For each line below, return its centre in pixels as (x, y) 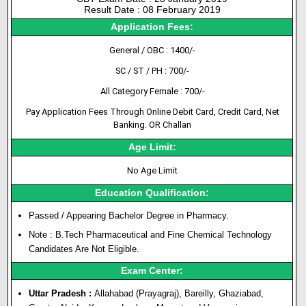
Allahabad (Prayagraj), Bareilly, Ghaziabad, (178, 293)
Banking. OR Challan (153, 125)
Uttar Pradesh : (60, 293)
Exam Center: (152, 271)
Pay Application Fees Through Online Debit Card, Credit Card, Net (152, 112)
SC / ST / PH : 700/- (153, 71)
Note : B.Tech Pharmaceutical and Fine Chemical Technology (151, 235)
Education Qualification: (152, 193)
